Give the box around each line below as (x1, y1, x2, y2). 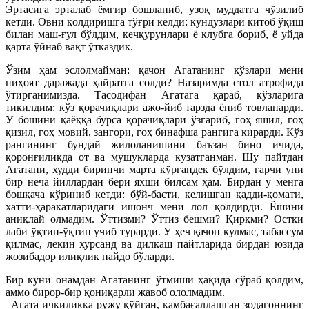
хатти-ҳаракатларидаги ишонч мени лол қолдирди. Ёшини (6, 201, 303, 213)
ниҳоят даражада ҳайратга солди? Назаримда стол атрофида (6, 77, 303, 89)
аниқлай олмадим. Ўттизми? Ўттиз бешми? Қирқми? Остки (6, 213, 303, 226)
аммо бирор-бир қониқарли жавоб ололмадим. (6, 286, 225, 299)
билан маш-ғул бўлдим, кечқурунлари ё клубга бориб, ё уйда (6, 28, 303, 41)
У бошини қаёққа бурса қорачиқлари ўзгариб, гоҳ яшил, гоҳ (6, 114, 303, 126)
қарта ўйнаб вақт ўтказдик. (6, 41, 133, 53)
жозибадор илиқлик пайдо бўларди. (6, 250, 175, 263)
